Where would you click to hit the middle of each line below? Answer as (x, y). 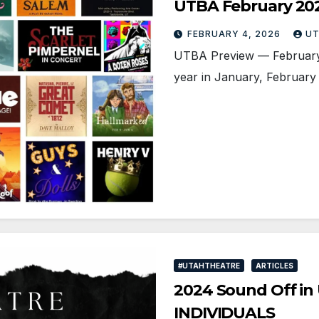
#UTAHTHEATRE (209, 266)
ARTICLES (274, 266)
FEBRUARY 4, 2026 (235, 34)
